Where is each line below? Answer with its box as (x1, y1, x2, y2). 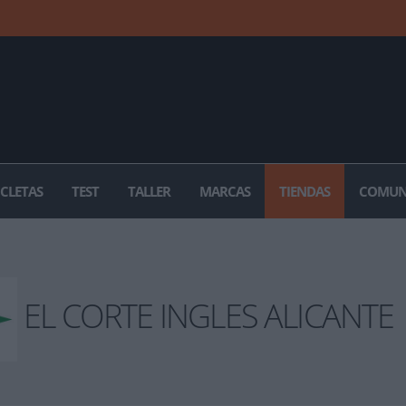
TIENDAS (279, 182, 330, 200)
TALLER (128, 182, 170, 200)
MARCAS (199, 182, 250, 200)
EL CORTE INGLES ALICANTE (17, 293, 394, 339)
